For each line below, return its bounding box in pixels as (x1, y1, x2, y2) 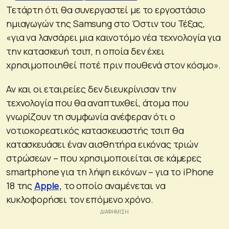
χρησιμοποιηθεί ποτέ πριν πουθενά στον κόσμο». (6, 58, 221, 71)
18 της (6, 179, 34, 192)
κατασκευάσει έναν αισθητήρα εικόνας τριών (6, 138, 198, 150)
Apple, (34, 179, 62, 192)
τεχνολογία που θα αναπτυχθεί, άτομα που (6, 96, 189, 109)
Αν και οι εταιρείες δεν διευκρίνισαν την (6, 82, 176, 95)
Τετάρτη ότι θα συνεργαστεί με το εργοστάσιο (6, 3, 205, 16)
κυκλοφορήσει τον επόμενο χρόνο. (6, 193, 153, 205)
